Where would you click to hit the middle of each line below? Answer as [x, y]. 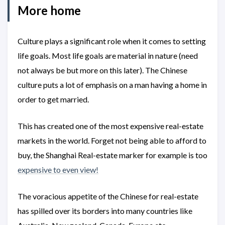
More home [49, 11]
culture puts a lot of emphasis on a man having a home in [112, 85]
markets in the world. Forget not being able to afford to [112, 141]
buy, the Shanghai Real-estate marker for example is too [113, 155]
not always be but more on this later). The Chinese [102, 70]
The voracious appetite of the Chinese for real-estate [108, 196]
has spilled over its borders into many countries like [105, 211]
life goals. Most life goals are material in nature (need [108, 56]
